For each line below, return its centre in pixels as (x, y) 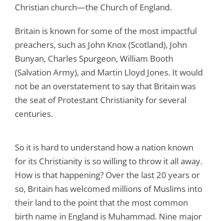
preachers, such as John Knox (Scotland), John (101, 44)
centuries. (34, 113)
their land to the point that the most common (101, 202)
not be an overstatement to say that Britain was (105, 86)
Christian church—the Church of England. (93, 7)
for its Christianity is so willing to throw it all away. (109, 161)
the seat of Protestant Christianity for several (101, 100)
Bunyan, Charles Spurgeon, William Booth (94, 58)
